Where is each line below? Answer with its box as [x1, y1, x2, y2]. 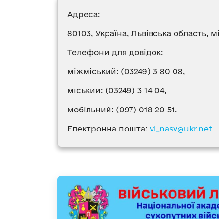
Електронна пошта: [67, 124, 150, 133]
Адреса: [67, 10, 100, 19]
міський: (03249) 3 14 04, [67, 86, 166, 95]
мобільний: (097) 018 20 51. [67, 105, 177, 114]
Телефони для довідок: [67, 48, 163, 57]
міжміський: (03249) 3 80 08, [67, 67, 185, 76]
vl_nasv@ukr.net [150, 124, 212, 133]
